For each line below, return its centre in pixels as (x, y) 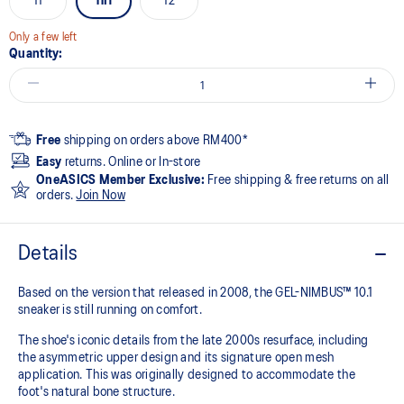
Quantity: (36, 54)
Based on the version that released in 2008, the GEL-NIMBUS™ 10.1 (196, 293)
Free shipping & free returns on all (297, 180)
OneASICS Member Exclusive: (120, 180)
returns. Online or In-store (131, 162)
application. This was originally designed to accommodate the (187, 375)
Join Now (101, 195)
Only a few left (43, 37)
